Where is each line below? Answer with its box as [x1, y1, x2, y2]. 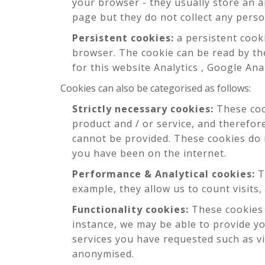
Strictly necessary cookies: [72, 102, 214, 115]
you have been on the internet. [72, 147, 227, 160]
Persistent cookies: [72, 31, 174, 44]
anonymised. [72, 247, 134, 260]
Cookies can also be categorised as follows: [60, 82, 251, 95]
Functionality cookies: [72, 203, 189, 216]
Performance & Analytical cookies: [72, 167, 255, 180]
